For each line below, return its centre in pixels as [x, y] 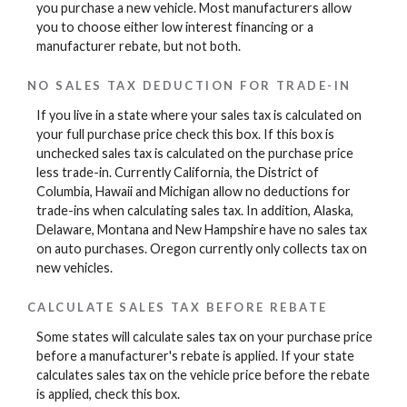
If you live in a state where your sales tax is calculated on [199, 115]
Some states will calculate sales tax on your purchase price [204, 336]
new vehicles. [74, 268]
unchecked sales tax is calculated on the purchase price [195, 154]
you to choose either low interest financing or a [175, 27]
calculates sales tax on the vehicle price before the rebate [203, 374]
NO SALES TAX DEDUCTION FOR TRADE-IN [189, 85]
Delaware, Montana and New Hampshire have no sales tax [202, 230]
